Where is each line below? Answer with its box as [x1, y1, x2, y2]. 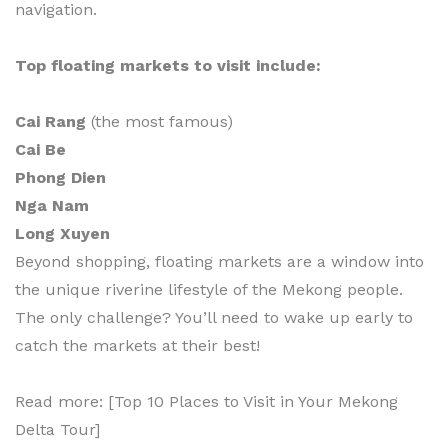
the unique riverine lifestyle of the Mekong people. [15, 279, 403, 299]
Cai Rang [15, 111, 86, 131]
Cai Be [15, 139, 66, 159]
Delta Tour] [15, 419, 100, 439]
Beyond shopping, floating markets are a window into [15, 251, 424, 271]
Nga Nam [15, 195, 89, 215]
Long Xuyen [15, 223, 110, 243]
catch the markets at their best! [15, 335, 260, 355]
